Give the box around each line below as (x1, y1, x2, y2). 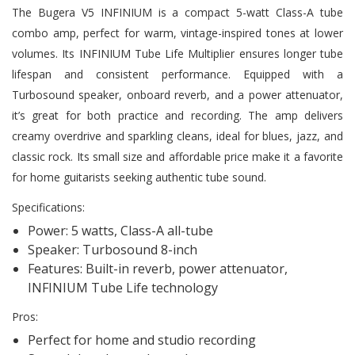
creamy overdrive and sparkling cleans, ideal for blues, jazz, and (12, 128, 343, 143)
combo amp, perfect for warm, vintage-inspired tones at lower (12, 25, 343, 40)
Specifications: (12, 199, 85, 215)
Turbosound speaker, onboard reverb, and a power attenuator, (12, 86, 343, 102)
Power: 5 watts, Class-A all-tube (28, 221, 213, 239)
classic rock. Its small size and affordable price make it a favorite (12, 148, 343, 164)
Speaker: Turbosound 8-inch (28, 240, 197, 258)
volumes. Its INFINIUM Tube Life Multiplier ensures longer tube (12, 45, 343, 61)
